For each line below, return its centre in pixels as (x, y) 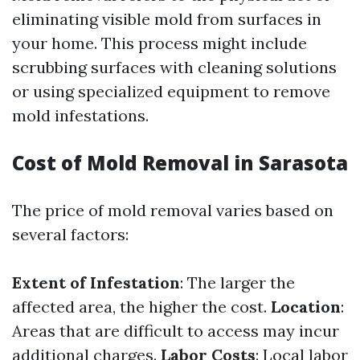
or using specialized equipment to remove (171, 91)
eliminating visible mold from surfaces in (167, 19)
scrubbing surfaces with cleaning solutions (174, 67)
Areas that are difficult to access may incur (176, 331)
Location (306, 307)
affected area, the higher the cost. (141, 307)
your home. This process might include (160, 43)
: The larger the (237, 282)
